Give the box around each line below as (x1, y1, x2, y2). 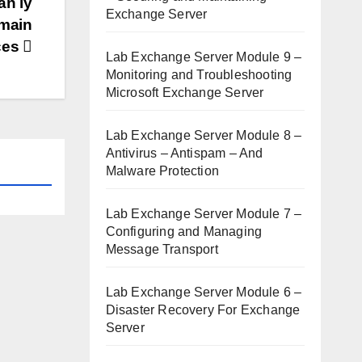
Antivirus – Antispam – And (105, 146, 263, 160)
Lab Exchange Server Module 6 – (105, 285, 302, 299)
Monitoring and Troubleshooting (105, 68, 293, 82)
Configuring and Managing (105, 225, 263, 238)
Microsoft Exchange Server (105, 86, 264, 99)
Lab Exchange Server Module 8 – (105, 128, 302, 142)
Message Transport (105, 242, 218, 256)
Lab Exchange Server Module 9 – (105, 50, 302, 64)
